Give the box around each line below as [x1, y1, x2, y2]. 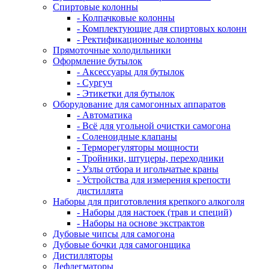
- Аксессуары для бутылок [77, 67, 184, 77]
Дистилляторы [53, 250, 113, 261]
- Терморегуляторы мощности [77, 142, 199, 153]
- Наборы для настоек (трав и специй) [77, 207, 232, 217]
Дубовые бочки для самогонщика [53, 240, 190, 250]
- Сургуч [77, 77, 112, 88]
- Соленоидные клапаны [77, 131, 177, 142]
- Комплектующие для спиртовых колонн [77, 23, 247, 34]
